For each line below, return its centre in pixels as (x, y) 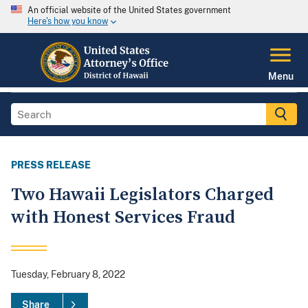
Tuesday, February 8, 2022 (68, 275)
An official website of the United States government (129, 10)
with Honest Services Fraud (123, 218)
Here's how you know (68, 22)
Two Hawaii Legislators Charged (142, 195)
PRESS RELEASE (51, 165)
